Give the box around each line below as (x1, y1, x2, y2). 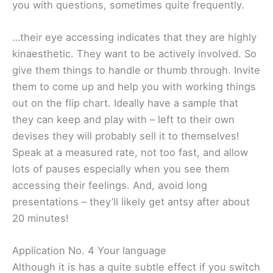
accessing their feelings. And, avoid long (12, 179, 207, 191)
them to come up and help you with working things (12, 80, 256, 93)
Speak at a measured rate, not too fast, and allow (12, 146, 248, 158)
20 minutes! (12, 211, 69, 224)
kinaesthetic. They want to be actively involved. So (12, 47, 257, 60)
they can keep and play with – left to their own (12, 113, 235, 126)
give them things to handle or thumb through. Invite (12, 63, 260, 76)
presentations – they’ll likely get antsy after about (12, 195, 250, 208)
